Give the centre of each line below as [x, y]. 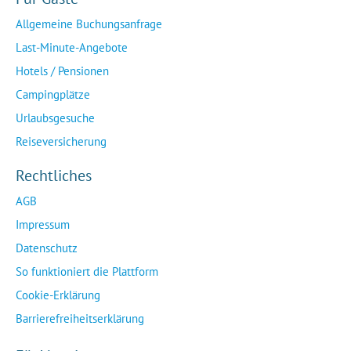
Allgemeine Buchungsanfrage [89, 24]
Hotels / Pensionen [62, 71]
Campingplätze [53, 94]
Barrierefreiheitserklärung [80, 318]
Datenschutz [47, 248]
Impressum [43, 224]
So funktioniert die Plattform [87, 271]
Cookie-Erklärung [58, 295]
